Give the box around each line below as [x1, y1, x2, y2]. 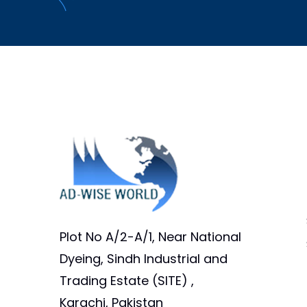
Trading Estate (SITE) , [60, 272, 194, 289]
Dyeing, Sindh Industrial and [60, 250, 228, 267]
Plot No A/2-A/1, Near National [60, 228, 241, 245]
